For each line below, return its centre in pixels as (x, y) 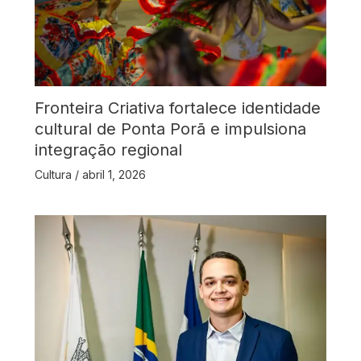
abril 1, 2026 (114, 175)
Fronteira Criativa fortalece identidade (177, 108)
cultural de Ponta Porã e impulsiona (170, 129)
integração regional (108, 150)
